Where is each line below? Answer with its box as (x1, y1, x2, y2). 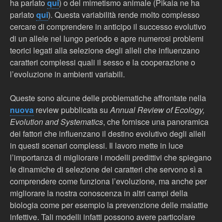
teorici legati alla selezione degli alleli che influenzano (10, 45, 200, 56)
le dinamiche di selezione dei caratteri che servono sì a (10, 164, 202, 175)
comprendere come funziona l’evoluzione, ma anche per (10, 175, 207, 187)
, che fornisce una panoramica (103, 116, 209, 127)
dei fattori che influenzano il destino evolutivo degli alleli (10, 128, 206, 139)
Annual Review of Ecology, (110, 104, 205, 115)
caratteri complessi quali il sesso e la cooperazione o (10, 56, 195, 68)
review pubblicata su (34, 104, 110, 115)
